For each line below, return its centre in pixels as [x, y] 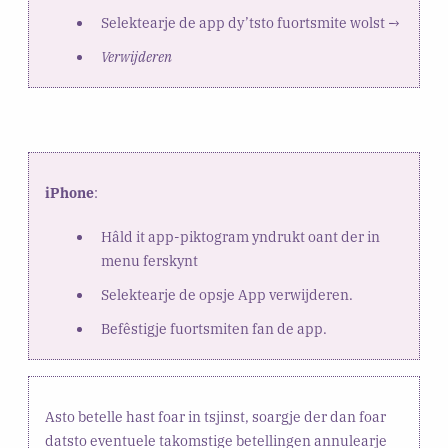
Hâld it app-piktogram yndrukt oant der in [240, 236]
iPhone [69, 192]
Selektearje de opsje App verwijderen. [226, 294]
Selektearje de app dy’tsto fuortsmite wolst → [250, 22]
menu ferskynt [149, 260]
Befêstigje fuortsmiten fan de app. [213, 328]
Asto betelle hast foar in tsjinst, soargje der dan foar [215, 416]
